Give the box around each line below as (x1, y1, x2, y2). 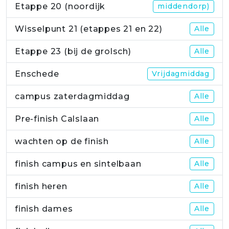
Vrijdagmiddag (151, 69, 210, 79)
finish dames (15, 204, 73, 214)
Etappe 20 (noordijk (15, 2, 106, 12)
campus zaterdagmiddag (15, 91, 130, 102)
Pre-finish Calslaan (15, 114, 100, 124)
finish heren (15, 181, 67, 192)
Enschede (15, 69, 59, 79)
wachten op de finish (15, 136, 109, 147)
